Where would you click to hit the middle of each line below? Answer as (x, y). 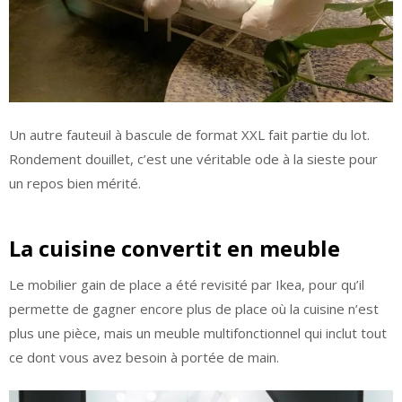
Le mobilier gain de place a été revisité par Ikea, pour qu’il (187, 285)
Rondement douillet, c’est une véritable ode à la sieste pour (193, 158)
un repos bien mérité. (75, 183)
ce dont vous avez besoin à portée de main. (144, 358)
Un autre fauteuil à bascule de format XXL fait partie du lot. (189, 134)
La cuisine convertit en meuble (175, 249)
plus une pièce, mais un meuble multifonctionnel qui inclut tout (198, 333)
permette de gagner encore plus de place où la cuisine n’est (194, 309)
